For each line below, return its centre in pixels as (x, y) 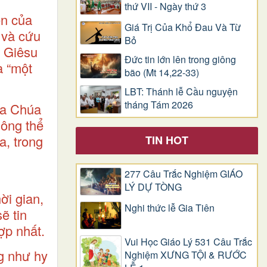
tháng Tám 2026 (159, 105)
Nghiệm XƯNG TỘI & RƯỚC (186, 255)
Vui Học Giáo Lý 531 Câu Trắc (188, 242)
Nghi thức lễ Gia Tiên (170, 208)
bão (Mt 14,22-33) (162, 73)
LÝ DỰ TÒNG (153, 187)
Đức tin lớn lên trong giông (180, 60)
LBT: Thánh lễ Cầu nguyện (181, 92)
